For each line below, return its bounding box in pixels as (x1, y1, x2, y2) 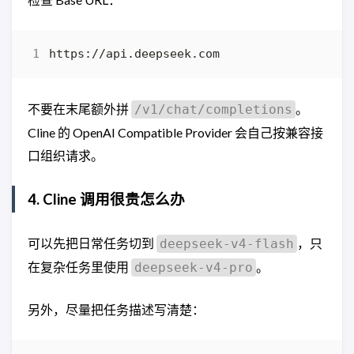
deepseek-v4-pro (134, 259, 253, 275)
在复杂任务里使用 (28, 258, 131, 274)
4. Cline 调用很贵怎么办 (28, 190, 185, 208)
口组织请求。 (28, 147, 104, 163)
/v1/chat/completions (134, 101, 292, 117)
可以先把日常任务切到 (28, 235, 156, 250)
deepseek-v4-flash (160, 235, 294, 251)
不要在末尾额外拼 (28, 100, 131, 116)
